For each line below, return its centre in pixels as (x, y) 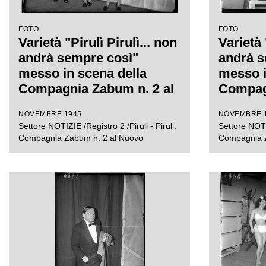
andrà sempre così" (78, 58)
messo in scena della (83, 73)
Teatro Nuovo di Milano (88, 104)
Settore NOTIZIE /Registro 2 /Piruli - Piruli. (97, 126)
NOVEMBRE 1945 (50, 114)
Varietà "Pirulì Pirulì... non (98, 42)
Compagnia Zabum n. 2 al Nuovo (81, 138)
